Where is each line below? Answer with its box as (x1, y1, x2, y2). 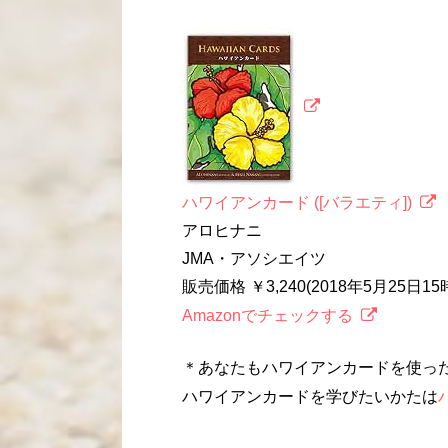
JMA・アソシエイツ (182, 249, 326, 267)
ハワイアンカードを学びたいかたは (182, 387, 438, 405)
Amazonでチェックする (182, 306, 353, 324)
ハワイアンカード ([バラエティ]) (182, 193, 412, 211)
